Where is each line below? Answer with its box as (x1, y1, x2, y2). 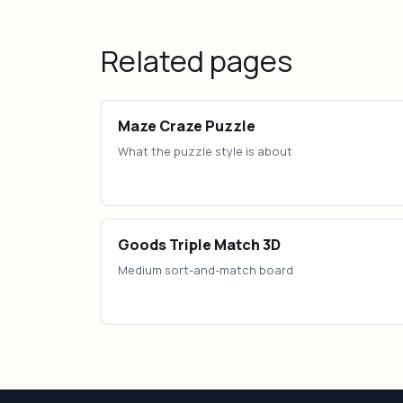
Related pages (101, 41, 292, 81)
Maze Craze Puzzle (118, 116, 255, 136)
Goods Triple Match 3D (118, 235, 281, 255)
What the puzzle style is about (118, 143, 292, 159)
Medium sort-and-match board (118, 262, 293, 278)
